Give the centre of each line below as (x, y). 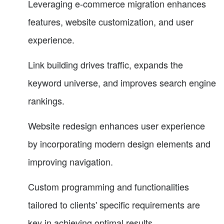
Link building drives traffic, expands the (105, 64)
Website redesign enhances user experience (116, 125)
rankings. (46, 100)
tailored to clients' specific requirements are (114, 204)
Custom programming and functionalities (108, 186)
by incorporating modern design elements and (119, 143)
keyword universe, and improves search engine (122, 82)
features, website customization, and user (111, 21)
